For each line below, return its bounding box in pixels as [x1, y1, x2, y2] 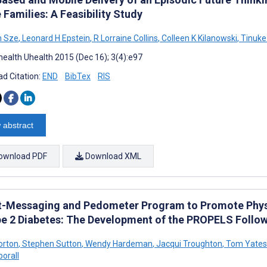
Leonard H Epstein [20, 33, 90, 43]
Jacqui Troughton [154, 238, 222, 249]
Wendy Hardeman [83, 238, 153, 249]
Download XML [83, 151, 141, 161]
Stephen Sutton [20, 238, 82, 249]
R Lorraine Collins [92, 33, 158, 43]
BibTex [65, 71, 91, 81]
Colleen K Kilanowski [160, 33, 237, 43]
